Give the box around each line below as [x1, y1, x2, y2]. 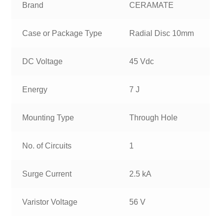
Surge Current [22, 169, 72, 178]
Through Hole [129, 113, 178, 122]
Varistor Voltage [22, 197, 78, 206]
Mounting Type [22, 113, 74, 122]
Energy [22, 85, 48, 94]
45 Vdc [129, 57, 154, 66]
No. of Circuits [22, 141, 72, 150]
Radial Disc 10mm [129, 29, 194, 37]
